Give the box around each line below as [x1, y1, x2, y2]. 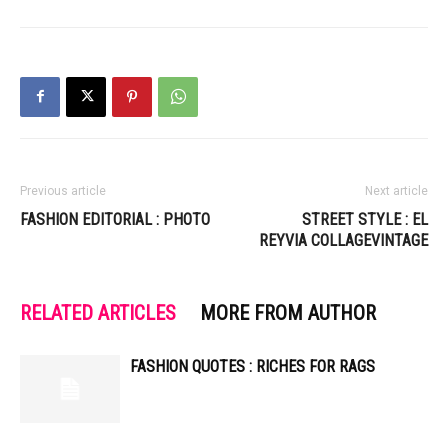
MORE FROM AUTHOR [200, 300, 376, 325]
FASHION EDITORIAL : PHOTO [20, 209, 210, 229]
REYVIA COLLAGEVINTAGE [259, 230, 428, 250]
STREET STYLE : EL [302, 209, 428, 229]
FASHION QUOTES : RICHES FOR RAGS [130, 356, 375, 376]
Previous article [20, 183, 106, 198]
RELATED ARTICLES [20, 300, 176, 325]
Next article [365, 183, 428, 198]
